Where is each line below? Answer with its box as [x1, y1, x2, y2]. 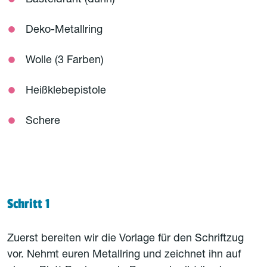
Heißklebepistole [26, 86, 106, 97]
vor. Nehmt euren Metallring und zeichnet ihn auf [7, 250, 241, 260]
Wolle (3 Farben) [26, 55, 104, 66]
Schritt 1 [7, 196, 50, 212]
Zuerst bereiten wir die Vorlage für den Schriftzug [7, 234, 244, 244]
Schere [26, 116, 60, 127]
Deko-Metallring [26, 25, 103, 36]
